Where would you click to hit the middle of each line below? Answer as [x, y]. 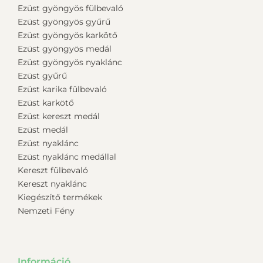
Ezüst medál [43, 129]
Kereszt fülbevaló [53, 170]
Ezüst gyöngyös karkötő [68, 35]
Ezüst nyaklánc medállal [67, 156]
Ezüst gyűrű [42, 75]
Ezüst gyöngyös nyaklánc [70, 62]
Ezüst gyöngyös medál [65, 48]
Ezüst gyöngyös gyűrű [64, 21]
